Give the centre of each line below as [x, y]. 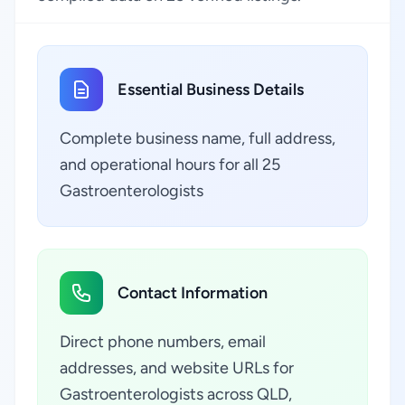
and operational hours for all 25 [170, 165]
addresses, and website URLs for [177, 368]
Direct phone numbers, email [163, 342]
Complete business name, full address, [198, 138]
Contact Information [193, 293]
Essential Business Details [211, 89]
